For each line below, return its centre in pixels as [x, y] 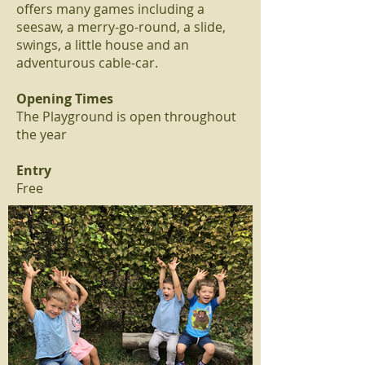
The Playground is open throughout [126, 117]
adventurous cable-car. [87, 63]
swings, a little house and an [103, 45]
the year [42, 134]
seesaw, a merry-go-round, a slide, [121, 27]
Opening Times [65, 99]
